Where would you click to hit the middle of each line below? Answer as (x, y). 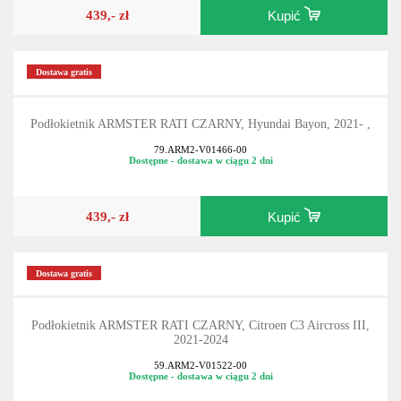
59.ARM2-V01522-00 (200, 365)
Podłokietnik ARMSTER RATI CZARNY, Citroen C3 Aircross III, (200, 326)
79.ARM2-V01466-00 (200, 150)
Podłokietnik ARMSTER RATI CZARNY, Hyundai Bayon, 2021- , (200, 124)
